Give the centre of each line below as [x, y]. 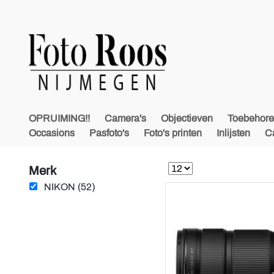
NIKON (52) [70, 187]
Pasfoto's [109, 133]
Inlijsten [233, 133]
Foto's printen [173, 133]
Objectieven [187, 118]
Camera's [125, 118]
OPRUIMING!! [59, 118]
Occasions [52, 133]
